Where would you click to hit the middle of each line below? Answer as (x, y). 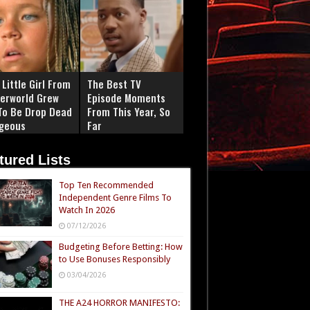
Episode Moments (126, 98)
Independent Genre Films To (115, 198)
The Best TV (114, 84)
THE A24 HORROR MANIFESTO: (119, 303)
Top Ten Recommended (106, 185)
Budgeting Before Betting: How (120, 247)
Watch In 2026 (86, 210)
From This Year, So (128, 111)
